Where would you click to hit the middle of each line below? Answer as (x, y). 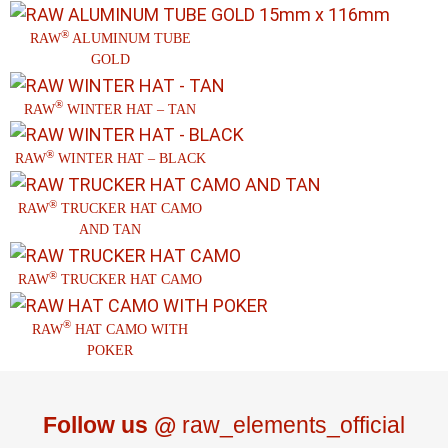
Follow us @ (109, 424)
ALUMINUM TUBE (129, 38)
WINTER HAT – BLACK (129, 159)
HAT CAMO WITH (129, 329)
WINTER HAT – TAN (129, 109)
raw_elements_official (290, 424)
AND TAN (110, 230)
